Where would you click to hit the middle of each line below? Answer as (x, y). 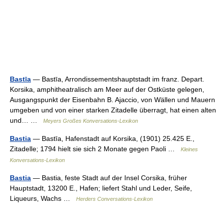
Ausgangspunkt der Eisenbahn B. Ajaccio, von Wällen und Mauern (112, 100)
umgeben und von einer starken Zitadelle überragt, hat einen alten (113, 110)
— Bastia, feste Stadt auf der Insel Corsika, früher (109, 178)
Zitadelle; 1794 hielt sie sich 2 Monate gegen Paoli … (95, 149)
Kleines (189, 149)
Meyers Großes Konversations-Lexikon (91, 121)
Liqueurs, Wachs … (43, 198)
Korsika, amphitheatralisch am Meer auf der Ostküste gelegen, (107, 89)
